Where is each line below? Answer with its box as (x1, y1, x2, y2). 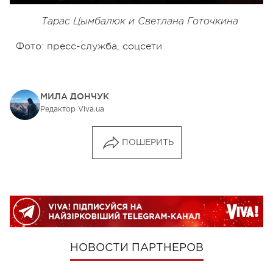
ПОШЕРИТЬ (121, 138, 174, 146)
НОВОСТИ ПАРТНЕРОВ (69, 243, 204, 253)
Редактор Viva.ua (40, 105, 104, 113)
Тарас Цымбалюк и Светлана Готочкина (41, 16, 238, 26)
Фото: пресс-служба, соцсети (16, 40, 162, 52)
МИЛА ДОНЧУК (40, 91, 109, 101)
